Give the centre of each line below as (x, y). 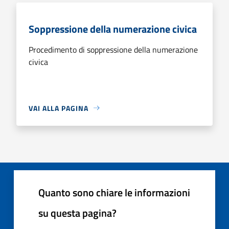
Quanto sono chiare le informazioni (114, 192)
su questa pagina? (77, 213)
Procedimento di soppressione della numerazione (113, 49)
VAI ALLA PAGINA (59, 108)
